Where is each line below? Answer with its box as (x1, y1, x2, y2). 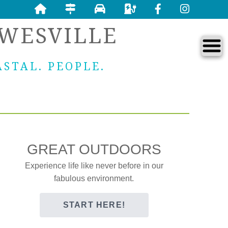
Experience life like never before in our (24, 161, 163, 170)
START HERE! (63, 201, 125, 209)
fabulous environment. (54, 174, 134, 183)
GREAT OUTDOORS (26, 141, 161, 157)
